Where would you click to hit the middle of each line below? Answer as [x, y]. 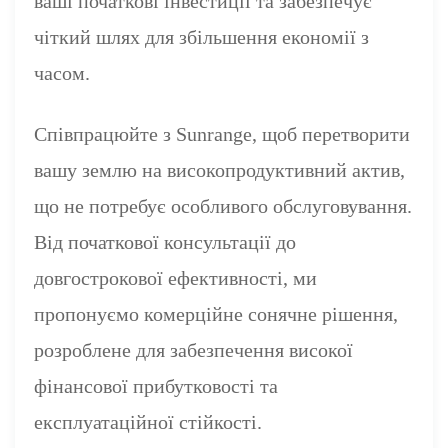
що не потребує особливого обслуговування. [223, 205]
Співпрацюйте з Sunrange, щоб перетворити [222, 133]
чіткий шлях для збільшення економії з [202, 36]
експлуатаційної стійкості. [148, 421]
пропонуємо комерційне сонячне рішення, [216, 313]
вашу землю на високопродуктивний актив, [220, 169]
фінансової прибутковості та [156, 385]
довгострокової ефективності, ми [176, 277]
